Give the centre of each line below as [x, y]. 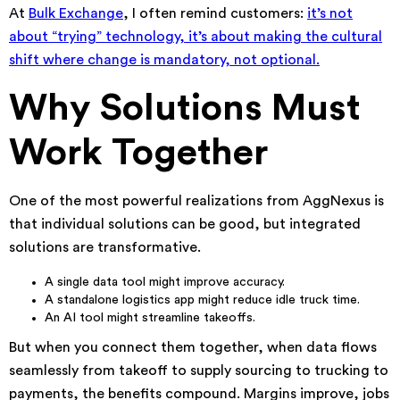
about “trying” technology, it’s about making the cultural [196, 37]
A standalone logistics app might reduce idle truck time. [202, 300]
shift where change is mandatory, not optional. [164, 60]
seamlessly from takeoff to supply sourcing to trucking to [199, 371]
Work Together [138, 153]
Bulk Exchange [76, 13]
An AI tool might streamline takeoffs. [150, 318]
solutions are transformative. [105, 247]
